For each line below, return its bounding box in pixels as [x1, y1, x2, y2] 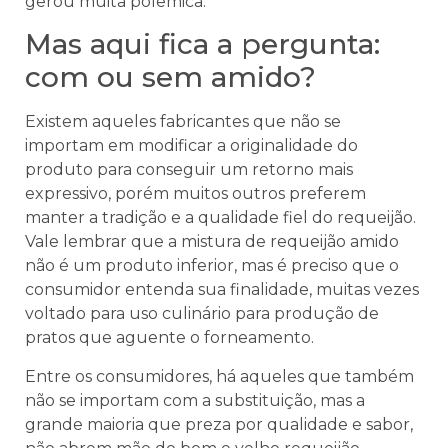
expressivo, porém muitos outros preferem [25, 184, 366, 204]
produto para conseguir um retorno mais [25, 160, 353, 180]
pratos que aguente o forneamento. [25, 328, 314, 348]
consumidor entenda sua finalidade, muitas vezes [25, 280, 419, 300]
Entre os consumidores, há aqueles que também [25, 366, 414, 386]
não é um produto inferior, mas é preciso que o [25, 256, 399, 276]
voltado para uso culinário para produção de [25, 304, 379, 324]
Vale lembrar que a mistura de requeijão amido [25, 232, 399, 252]
